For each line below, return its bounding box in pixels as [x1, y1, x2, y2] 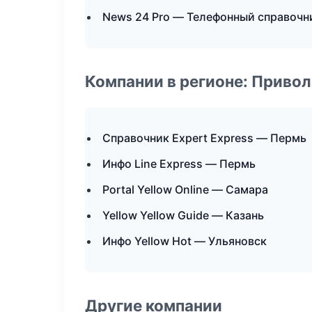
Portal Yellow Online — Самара [102, 182, 268, 196]
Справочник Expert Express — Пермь [102, 131, 306, 145]
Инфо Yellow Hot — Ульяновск [102, 234, 267, 248]
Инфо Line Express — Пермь [102, 157, 256, 171]
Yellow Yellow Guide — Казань [102, 208, 264, 222]
